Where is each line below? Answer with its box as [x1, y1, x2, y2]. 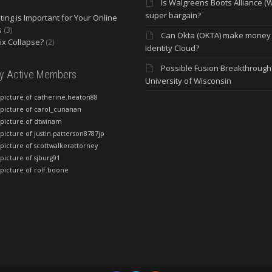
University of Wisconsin [145, 75, 231, 87]
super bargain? [145, 10, 201, 21]
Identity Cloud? [145, 42, 199, 54]
